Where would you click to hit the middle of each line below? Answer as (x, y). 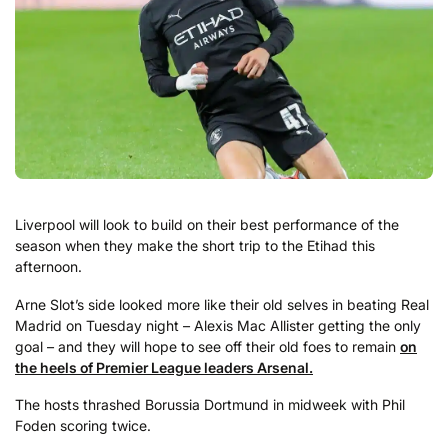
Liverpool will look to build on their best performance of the (207, 225)
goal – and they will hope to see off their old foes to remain (207, 346)
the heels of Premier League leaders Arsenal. (164, 367)
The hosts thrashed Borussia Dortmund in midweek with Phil (210, 405)
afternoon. (48, 267)
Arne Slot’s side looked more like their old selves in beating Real (222, 304)
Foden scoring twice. (83, 426)
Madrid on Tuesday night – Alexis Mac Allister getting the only (218, 325)
